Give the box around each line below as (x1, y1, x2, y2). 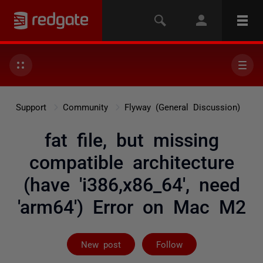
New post (80, 240, 121, 248)
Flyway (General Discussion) (124, 102, 240, 111)
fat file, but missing (44, 129, 219, 148)
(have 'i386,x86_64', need (23, 174, 240, 193)
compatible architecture (29, 151, 234, 170)
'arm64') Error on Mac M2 (17, 196, 246, 215)
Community (63, 102, 108, 111)
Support (16, 102, 46, 111)
